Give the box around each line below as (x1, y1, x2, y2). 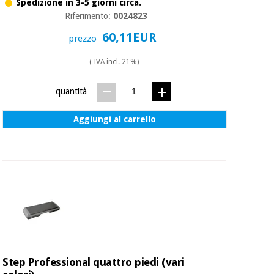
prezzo (68, 33, 100, 45)
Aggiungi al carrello (73, 114, 157, 125)
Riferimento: (65, 10, 114, 21)
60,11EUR (102, 31, 160, 45)
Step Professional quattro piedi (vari (2, 256, 185, 269)
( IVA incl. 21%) (89, 57, 139, 67)
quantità (55, 86, 87, 97)
